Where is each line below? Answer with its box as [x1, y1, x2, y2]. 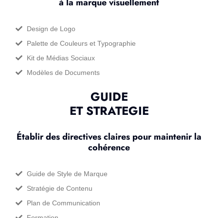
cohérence [88, 141, 130, 154]
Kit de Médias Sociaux [26, 54, 95, 62]
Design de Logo [26, 25, 75, 33]
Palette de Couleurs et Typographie [26, 39, 136, 47]
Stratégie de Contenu [26, 184, 92, 192]
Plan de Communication [26, 199, 100, 207]
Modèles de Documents [26, 69, 100, 76]
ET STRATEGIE [69, 102, 149, 119]
